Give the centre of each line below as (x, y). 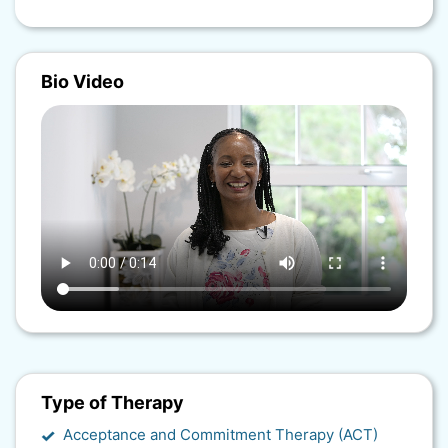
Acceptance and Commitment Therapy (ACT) (220, 434)
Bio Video (82, 82)
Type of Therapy (112, 402)
